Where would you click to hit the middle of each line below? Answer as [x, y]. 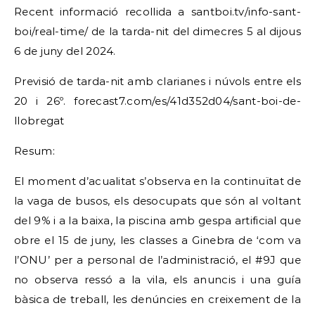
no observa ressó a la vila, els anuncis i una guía [157, 279]
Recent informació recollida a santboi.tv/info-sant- [18, 12]
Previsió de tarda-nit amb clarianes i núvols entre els [157, 81]
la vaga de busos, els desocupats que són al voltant [157, 201]
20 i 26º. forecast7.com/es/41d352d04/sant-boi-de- [157, 101]
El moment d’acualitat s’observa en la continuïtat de [157, 181]
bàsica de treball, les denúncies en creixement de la [157, 299]
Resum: [34, 151]
